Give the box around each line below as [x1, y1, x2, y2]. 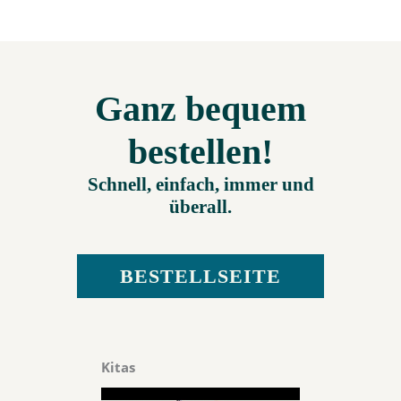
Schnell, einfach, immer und [87, 174, 314, 196]
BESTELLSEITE [120, 265, 281, 288]
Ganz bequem [95, 89, 306, 130]
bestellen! [128, 132, 273, 173]
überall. [169, 196, 232, 218]
